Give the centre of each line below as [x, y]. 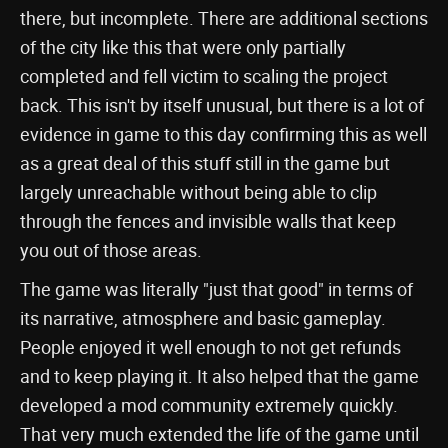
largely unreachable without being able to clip [198, 192]
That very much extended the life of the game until [219, 434]
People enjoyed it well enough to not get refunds [210, 347]
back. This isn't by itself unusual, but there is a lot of [222, 105]
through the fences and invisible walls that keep [208, 221]
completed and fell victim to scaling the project [204, 76]
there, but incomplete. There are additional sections [224, 18]
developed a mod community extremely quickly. [209, 405]
